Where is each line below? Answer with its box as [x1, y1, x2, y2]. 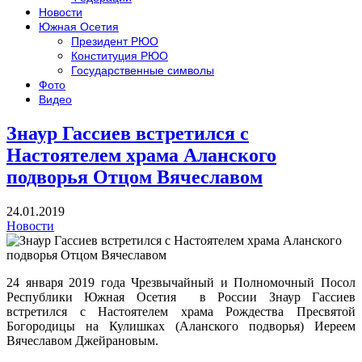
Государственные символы [71, 64, 214, 77]
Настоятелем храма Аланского [6, 144, 276, 166]
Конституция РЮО [71, 49, 168, 62]
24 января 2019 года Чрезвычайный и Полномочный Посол [6, 275, 356, 289]
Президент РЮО [71, 35, 158, 48]
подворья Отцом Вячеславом [6, 166, 263, 187]
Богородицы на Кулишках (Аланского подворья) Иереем [6, 318, 356, 333]
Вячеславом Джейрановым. [6, 333, 158, 347]
